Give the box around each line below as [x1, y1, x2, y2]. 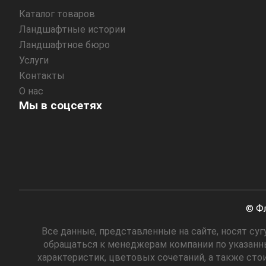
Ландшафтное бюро [19, 39, 110, 50]
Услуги [19, 54, 49, 66]
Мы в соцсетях [19, 98, 102, 112]
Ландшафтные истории [19, 23, 125, 35]
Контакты [19, 69, 65, 81]
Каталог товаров [19, 8, 95, 20]
